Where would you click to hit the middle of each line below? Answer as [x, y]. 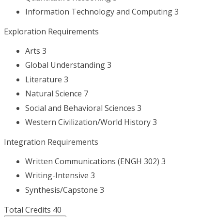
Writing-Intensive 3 [60, 176]
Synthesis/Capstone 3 [65, 190]
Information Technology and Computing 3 [102, 12]
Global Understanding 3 [68, 65]
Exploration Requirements [51, 32]
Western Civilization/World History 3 [91, 122]
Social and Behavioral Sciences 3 [83, 108]
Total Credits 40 [33, 209]
